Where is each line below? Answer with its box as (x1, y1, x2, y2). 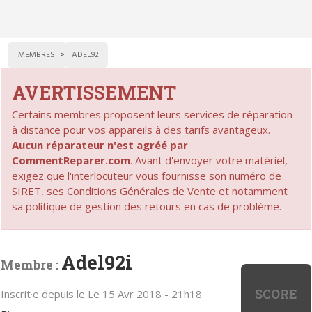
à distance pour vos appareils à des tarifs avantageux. (12, 122, 271, 136)
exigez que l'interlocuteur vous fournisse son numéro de (12, 168, 282, 182)
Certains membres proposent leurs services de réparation (12, 107, 293, 121)
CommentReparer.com (12, 153, 131, 167)
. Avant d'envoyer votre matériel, (130, 153, 288, 167)
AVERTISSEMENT (12, 79, 177, 104)
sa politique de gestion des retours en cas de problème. (12, 198, 282, 213)
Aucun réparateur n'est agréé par (12, 137, 189, 152)
